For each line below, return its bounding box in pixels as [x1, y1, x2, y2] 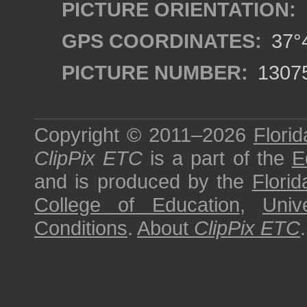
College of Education [34, 193, 240, 216]
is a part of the [143, 147, 292, 169]
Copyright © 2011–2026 [34, 123, 254, 146]
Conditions [34, 217, 127, 239]
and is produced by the [34, 170, 252, 193]
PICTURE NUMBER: [62, 61, 248, 84]
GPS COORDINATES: [62, 29, 262, 52]
